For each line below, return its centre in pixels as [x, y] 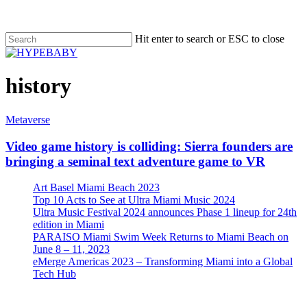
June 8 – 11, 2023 [71, 249]
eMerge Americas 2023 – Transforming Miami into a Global [163, 262]
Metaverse [28, 119]
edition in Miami [69, 225]
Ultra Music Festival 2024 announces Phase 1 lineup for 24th [165, 212]
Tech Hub [54, 274]
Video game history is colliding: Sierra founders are [149, 146]
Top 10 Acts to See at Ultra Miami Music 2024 [134, 200]
